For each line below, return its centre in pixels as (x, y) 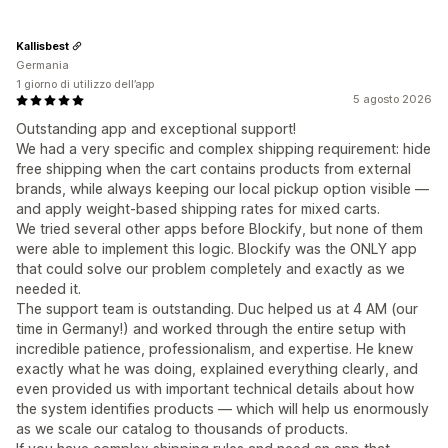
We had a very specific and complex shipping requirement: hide (223, 149)
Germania (42, 65)
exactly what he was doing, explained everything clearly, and (217, 369)
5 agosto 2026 (392, 99)
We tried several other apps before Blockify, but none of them (219, 229)
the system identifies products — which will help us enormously (222, 409)
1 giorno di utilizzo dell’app (85, 84)
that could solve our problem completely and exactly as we (210, 269)
